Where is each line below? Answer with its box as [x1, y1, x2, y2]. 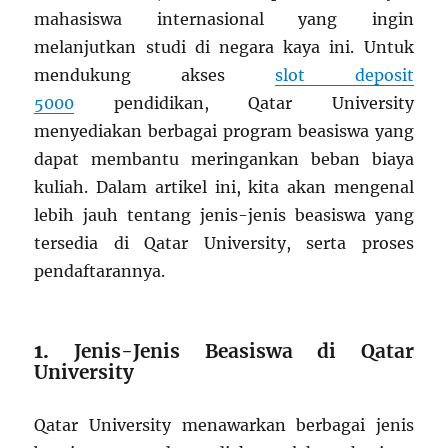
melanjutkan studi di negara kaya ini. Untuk [34, 37, 414, 58]
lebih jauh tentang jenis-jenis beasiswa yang [34, 205, 414, 226]
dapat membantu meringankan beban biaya [34, 149, 414, 170]
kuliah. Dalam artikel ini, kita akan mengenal [34, 177, 414, 198]
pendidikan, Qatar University [74, 93, 414, 114]
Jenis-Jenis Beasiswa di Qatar [73, 339, 414, 364]
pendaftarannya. [34, 261, 166, 282]
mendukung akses [34, 65, 275, 86]
